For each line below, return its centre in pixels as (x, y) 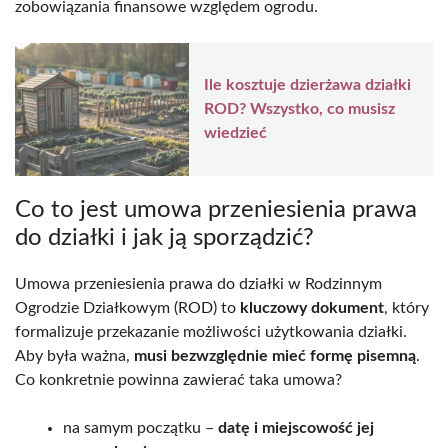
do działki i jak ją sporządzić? (164, 237)
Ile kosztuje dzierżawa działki (307, 85)
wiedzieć (235, 133)
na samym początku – (140, 427)
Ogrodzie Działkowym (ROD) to (127, 307)
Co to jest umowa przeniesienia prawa (216, 209)
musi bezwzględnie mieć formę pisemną (275, 355)
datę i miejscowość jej (296, 427)
